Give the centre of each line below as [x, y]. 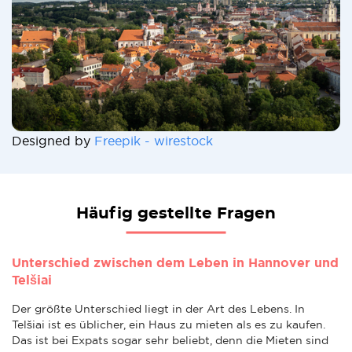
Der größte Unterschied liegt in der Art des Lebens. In [158, 308]
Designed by [53, 140]
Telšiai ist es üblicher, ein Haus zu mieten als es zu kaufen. [169, 324]
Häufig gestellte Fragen [176, 213]
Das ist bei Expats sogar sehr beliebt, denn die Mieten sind [170, 340]
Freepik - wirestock [154, 140]
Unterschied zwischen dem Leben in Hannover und [175, 262]
